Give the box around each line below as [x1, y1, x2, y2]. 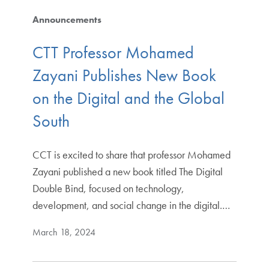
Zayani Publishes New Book [32, 65, 216, 86]
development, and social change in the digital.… [32, 198, 230, 213]
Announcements [32, 13, 101, 26]
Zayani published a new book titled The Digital [32, 165, 223, 179]
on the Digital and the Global [32, 88, 225, 109]
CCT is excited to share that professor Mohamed [32, 148, 231, 162]
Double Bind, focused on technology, [32, 181, 184, 196]
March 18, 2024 [32, 226, 95, 239]
